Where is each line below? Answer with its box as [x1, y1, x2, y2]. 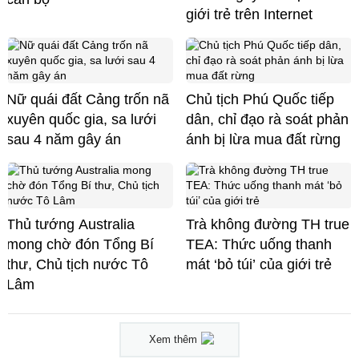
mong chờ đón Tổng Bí [6, 236, 154, 253]
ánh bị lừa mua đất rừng [186, 131, 341, 148]
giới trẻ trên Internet [186, 6, 313, 23]
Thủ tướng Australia [6, 216, 135, 233]
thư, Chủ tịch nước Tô [6, 256, 148, 273]
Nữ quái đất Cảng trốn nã [6, 91, 169, 108]
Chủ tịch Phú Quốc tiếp [186, 91, 334, 108]
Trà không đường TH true [186, 216, 349, 233]
